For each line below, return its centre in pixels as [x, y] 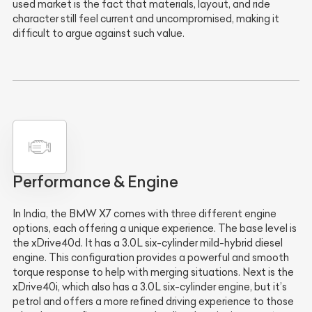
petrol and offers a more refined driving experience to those [153, 302]
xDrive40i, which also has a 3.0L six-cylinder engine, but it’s [150, 287]
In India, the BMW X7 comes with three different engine [145, 214]
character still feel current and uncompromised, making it [146, 18]
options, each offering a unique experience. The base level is [155, 229]
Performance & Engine [95, 182]
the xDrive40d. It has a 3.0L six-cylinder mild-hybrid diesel [148, 243]
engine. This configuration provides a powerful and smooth [151, 258]
